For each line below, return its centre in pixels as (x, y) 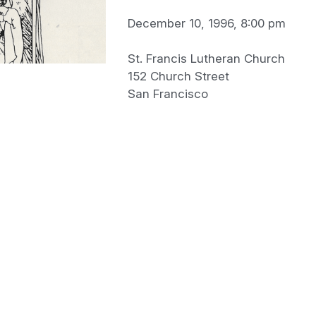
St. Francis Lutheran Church (206, 58)
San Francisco (168, 93)
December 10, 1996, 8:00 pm (206, 23)
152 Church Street (178, 76)
